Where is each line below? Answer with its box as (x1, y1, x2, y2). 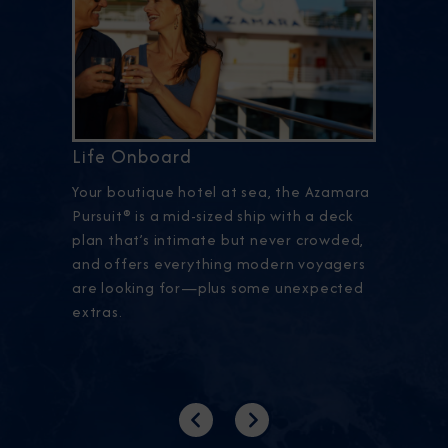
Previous (194, 419, 251, 441)
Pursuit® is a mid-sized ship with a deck (72, 205, 355, 227)
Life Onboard (72, 143, 192, 171)
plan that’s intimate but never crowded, (72, 229, 365, 251)
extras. (72, 301, 123, 323)
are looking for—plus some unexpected (72, 277, 364, 299)
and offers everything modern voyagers (72, 253, 366, 275)
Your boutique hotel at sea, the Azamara (72, 181, 371, 203)
